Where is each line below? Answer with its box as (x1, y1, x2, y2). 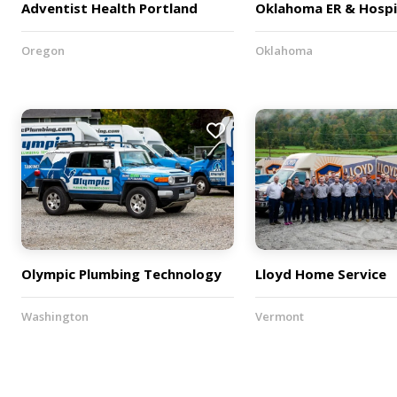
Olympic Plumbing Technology (21, 265, 222, 284)
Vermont (255, 308, 304, 325)
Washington (21, 308, 89, 325)
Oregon (21, 42, 65, 58)
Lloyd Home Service (255, 265, 386, 284)
